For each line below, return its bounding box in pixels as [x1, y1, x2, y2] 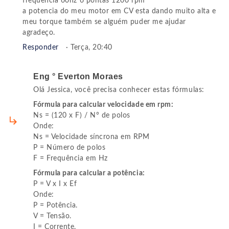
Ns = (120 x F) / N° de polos [33, 112, 130, 120]
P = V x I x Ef [33, 180, 77, 188]
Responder [22, 44, 59, 52]
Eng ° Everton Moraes [33, 72, 123, 81]
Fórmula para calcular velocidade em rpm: [33, 101, 174, 109]
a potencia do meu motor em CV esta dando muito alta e [22, 8, 216, 15]
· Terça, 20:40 [66, 44, 112, 52]
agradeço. [22, 29, 55, 37]
